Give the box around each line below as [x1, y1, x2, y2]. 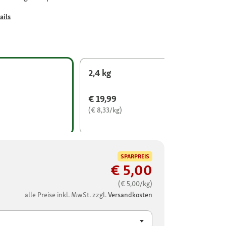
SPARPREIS [121, 152, 149, 161]
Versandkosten [108, 190, 152, 200]
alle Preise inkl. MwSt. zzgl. [25, 190, 108, 200]
